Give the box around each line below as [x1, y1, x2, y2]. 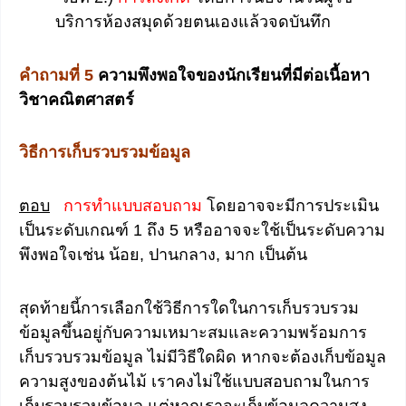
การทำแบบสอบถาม [63, 196, 202, 215]
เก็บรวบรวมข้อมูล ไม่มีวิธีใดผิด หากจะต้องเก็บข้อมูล [19, 348, 386, 367]
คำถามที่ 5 [19, 65, 98, 84]
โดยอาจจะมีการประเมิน [202, 196, 379, 215]
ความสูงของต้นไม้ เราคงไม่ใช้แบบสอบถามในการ [19, 372, 370, 391]
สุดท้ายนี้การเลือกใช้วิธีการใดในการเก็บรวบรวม [19, 299, 359, 318]
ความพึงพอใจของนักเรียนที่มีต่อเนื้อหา [98, 65, 370, 84]
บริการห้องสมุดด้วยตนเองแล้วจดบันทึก [55, 13, 331, 32]
